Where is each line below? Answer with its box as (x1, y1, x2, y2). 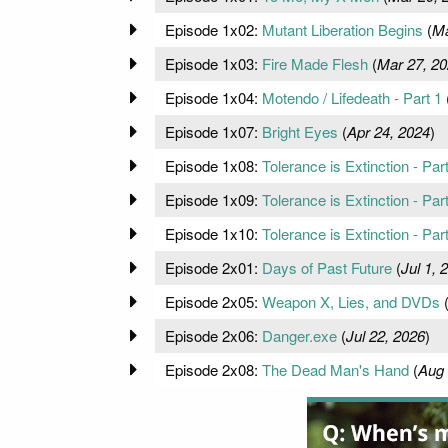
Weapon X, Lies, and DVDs (261, 290, 440, 312)
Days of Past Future (261, 256, 392, 278)
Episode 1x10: (164, 222, 262, 244)
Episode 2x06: (164, 324, 262, 346)
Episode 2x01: (164, 256, 262, 278)
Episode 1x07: (164, 120, 262, 142)
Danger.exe (261, 324, 337, 346)
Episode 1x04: (164, 86, 262, 108)
